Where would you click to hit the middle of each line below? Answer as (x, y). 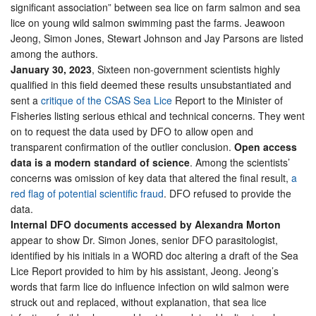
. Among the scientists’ (240, 162)
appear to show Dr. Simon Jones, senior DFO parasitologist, (144, 239)
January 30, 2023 (51, 69)
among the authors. (54, 53)
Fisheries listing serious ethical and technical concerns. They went (158, 115)
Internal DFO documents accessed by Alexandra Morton (146, 224)
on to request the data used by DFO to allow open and (132, 131)
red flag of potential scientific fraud (87, 193)
